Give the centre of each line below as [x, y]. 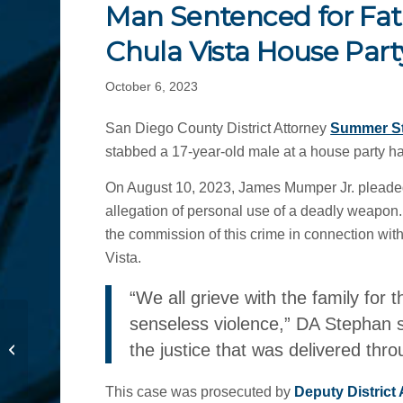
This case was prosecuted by [200, 392]
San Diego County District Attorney [218, 129]
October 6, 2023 [152, 86]
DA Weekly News [76, 322]
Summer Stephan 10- [87, 360]
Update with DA [72, 341]
